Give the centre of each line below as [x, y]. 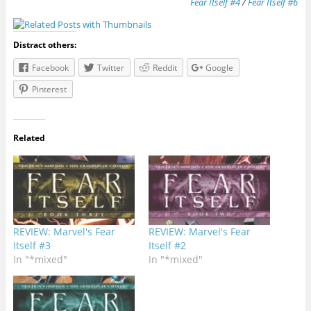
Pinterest [49, 89]
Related [29, 137]
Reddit [165, 67]
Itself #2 [167, 245]
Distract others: [44, 44]
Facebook [50, 67]
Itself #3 [32, 245]
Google [219, 67]
